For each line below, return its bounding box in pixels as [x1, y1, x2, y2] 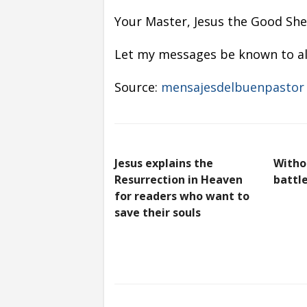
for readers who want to [114, 188, 249, 204]
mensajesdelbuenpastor [161, 78, 304, 95]
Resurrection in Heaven [114, 171, 243, 187]
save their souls [114, 204, 201, 220]
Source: [114, 78, 161, 95]
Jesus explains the [114, 155, 213, 171]
